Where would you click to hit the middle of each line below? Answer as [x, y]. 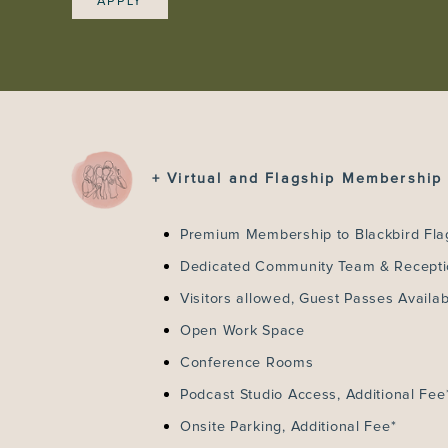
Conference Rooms [247, 363]
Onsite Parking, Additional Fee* [288, 427]
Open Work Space [242, 331]
